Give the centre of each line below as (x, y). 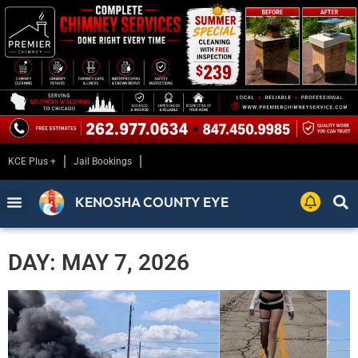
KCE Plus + (32, 162)
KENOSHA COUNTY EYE (152, 202)
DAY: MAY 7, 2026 (99, 263)
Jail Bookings (103, 162)
